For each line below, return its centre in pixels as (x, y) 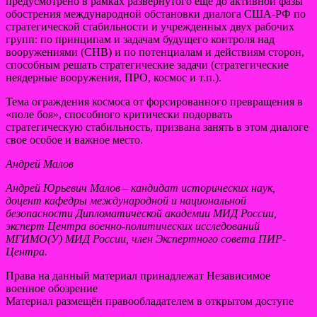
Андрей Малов (40, 163)
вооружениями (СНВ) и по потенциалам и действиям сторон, (155, 52)
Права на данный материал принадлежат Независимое (138, 275)
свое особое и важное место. (74, 139)
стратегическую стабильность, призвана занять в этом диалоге (157, 127)
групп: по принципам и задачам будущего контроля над (140, 39)
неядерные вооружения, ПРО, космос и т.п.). (114, 77)
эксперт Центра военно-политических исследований (133, 226)
